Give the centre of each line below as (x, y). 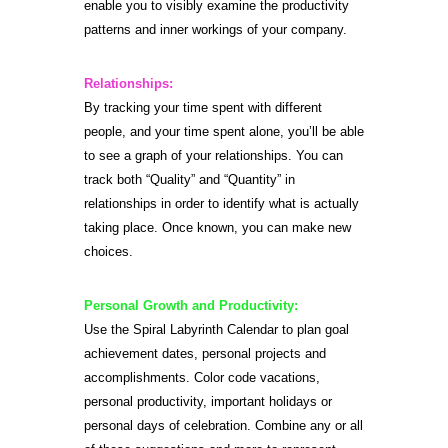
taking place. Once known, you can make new (217, 227)
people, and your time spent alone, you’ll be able (224, 131)
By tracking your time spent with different (203, 107)
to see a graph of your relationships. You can (213, 155)
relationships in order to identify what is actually (221, 203)
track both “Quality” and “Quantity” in (189, 179)
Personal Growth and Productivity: (191, 305)
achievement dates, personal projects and (205, 353)
